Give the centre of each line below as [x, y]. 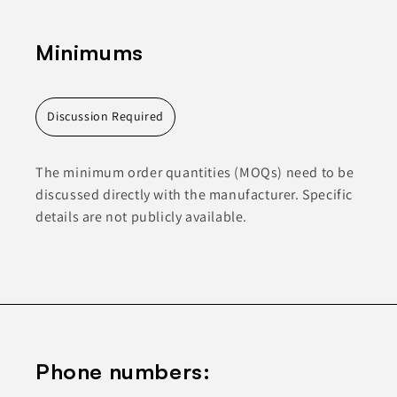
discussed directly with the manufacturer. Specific [195, 194]
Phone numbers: [123, 372]
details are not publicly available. [142, 216]
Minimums [90, 53]
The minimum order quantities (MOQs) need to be [195, 172]
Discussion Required [105, 117]
